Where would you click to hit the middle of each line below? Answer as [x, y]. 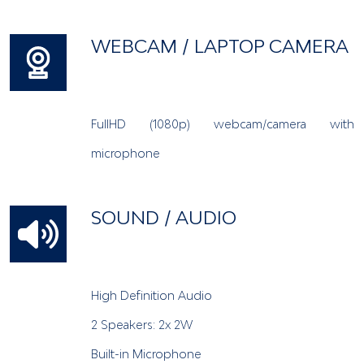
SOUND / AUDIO [164, 217]
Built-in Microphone [146, 353]
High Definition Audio [152, 295]
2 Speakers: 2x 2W [142, 324]
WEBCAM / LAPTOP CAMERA [220, 45]
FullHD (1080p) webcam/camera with [223, 123]
